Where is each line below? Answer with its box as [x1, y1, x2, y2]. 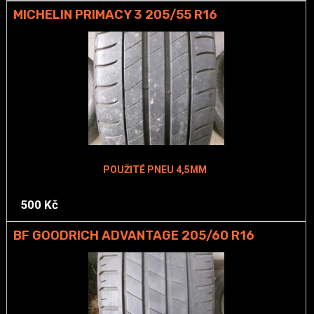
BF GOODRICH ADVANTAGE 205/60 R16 [13, 227, 254, 243]
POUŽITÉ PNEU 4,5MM [102, 163, 207, 175]
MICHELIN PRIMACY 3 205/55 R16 [13, 7, 217, 23]
